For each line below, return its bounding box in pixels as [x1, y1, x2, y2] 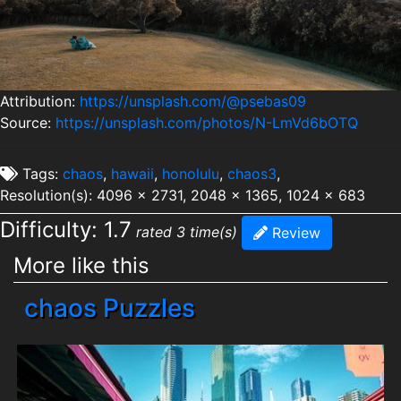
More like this [13, 252, 149, 279]
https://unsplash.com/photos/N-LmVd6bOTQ [55, 113, 358, 132]
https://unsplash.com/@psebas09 [80, 91, 306, 110]
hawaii [111, 164, 154, 183]
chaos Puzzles [24, 293, 195, 324]
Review [268, 224, 320, 243]
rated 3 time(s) [136, 222, 237, 241]
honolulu [162, 164, 219, 183]
